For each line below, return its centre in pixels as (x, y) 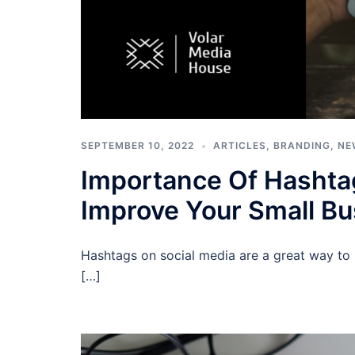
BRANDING (302, 145)
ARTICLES (240, 145)
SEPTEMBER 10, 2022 (137, 145)
